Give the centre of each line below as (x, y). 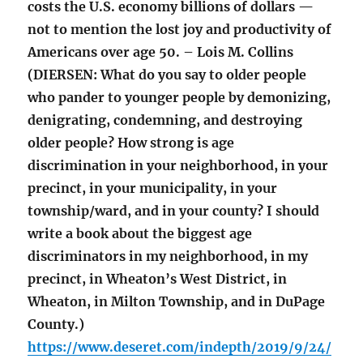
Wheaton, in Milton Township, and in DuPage (177, 302)
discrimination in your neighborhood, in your (178, 166)
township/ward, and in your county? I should (174, 211)
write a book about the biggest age (140, 234)
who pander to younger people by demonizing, (179, 98)
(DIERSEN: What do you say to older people (167, 75)
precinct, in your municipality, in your (153, 188)
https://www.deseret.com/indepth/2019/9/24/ (180, 347)
